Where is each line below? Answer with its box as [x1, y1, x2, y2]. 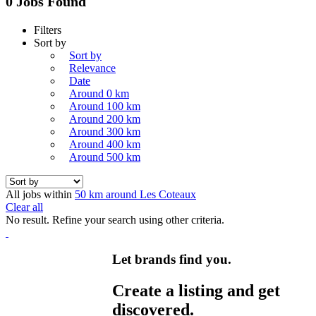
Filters [34, 23, 61, 36]
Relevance [69, 61, 116, 74]
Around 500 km [69, 150, 140, 163]
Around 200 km [69, 112, 140, 125]
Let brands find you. [112, 252, 232, 267]
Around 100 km [69, 99, 140, 112]
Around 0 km [69, 87, 129, 99]
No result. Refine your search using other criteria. [6, 213, 224, 226]
